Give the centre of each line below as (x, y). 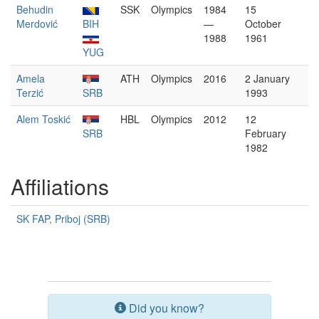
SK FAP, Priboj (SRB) (63, 219)
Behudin (35, 9)
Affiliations (60, 186)
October (263, 23)
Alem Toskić (43, 119)
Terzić (30, 93)
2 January (267, 78)
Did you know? (165, 308)
